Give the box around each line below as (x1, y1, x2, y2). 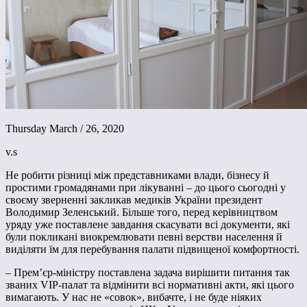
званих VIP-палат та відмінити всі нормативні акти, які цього (5, 279, 294, 291)
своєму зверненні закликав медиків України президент (5, 194, 262, 206)
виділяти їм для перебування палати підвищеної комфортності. (5, 243, 299, 256)
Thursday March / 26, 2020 (5, 123, 124, 135)
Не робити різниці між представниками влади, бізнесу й (5, 169, 269, 182)
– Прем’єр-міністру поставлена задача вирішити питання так (5, 267, 290, 279)
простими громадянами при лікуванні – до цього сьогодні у (5, 182, 286, 194)
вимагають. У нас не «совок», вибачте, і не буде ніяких (5, 291, 262, 304)
